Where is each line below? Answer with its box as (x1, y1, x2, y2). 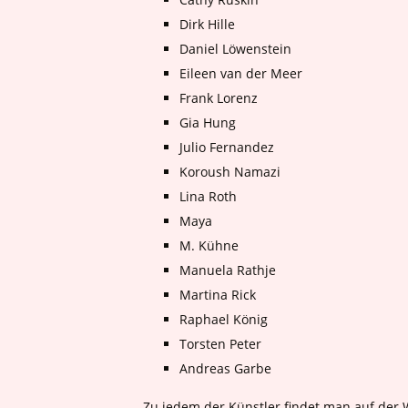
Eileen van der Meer (179, 65, 302, 82)
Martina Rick (179, 286, 256, 303)
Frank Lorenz (179, 89, 258, 107)
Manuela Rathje (179, 261, 276, 279)
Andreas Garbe (179, 360, 271, 377)
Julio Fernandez (179, 138, 274, 156)
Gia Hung (179, 114, 236, 131)
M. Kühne (179, 237, 239, 254)
